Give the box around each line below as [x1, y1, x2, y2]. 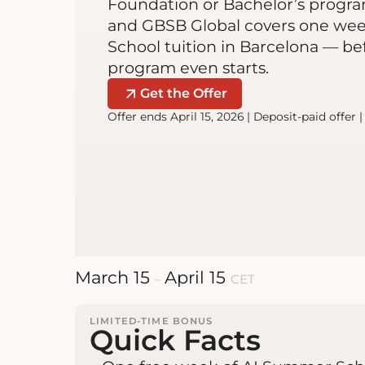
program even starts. [108, 57, 269, 77]
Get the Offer [140, 86, 228, 101]
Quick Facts [90, 322, 261, 358]
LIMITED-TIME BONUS [90, 315, 213, 328]
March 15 [75, 266, 155, 288]
